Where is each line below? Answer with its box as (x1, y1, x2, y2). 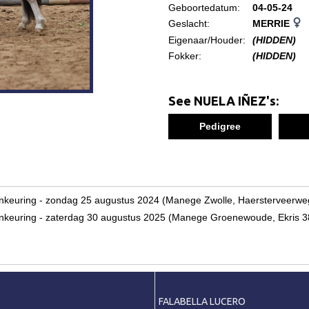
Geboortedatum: (168, 2, 240, 13)
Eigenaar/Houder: (168, 34, 246, 46)
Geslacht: (168, 18, 210, 29)
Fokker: (168, 50, 201, 61)
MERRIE (252, 18, 292, 29)
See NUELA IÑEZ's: (168, 94, 279, 108)
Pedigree (199, 121, 241, 132)
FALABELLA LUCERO (158, 295, 246, 307)
